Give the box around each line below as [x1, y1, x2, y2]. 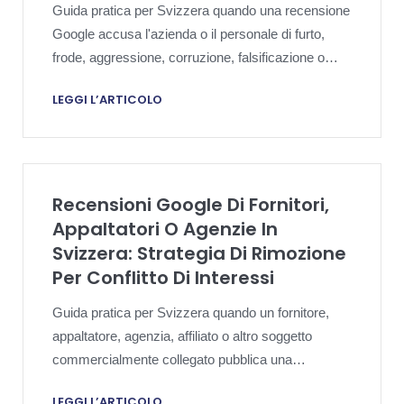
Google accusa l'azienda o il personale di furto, [52, 26, 325, 41]
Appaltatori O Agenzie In [52, 216, 278, 242]
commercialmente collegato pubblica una [52, 351, 292, 367]
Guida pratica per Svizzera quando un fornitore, [52, 304, 329, 320]
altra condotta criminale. [52, 73, 192, 88]
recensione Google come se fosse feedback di [52, 374, 326, 390]
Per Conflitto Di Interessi [52, 264, 274, 290]
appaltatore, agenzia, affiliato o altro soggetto [52, 327, 312, 344]
